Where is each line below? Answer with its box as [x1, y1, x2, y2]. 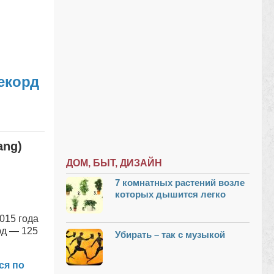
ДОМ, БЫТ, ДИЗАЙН [66, 158, 162, 168]
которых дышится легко [115, 189, 226, 199]
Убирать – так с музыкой [115, 229, 225, 240]
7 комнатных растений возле [115, 177, 245, 188]
